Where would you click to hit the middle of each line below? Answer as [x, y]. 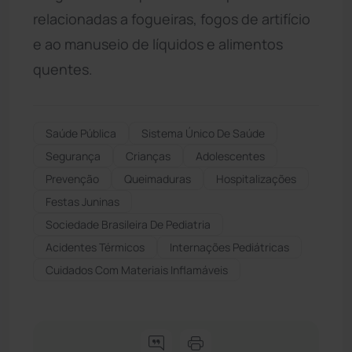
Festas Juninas [82, 201]
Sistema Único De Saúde [203, 133]
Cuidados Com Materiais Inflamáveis [137, 269]
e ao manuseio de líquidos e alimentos [158, 44]
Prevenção [72, 178]
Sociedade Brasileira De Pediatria [128, 224]
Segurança [73, 156]
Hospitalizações [256, 178]
